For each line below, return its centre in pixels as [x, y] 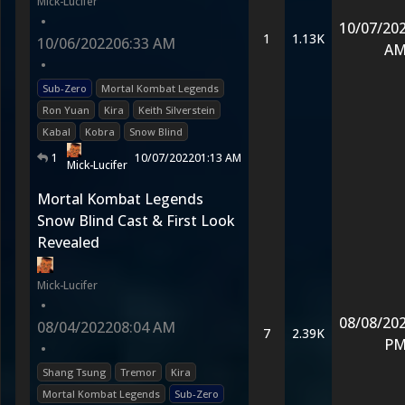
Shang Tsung [74, 372]
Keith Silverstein [177, 110]
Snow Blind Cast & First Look [136, 221]
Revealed [68, 242]
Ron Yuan [66, 110]
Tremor [138, 372]
